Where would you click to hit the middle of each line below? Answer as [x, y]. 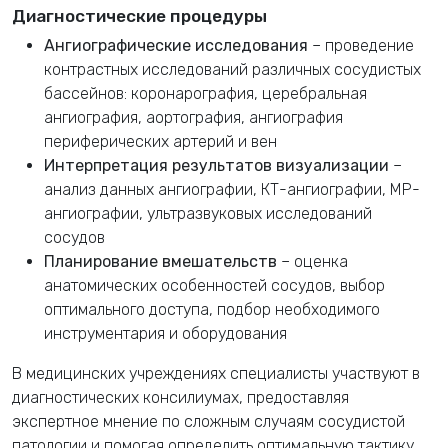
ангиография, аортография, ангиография [193, 117]
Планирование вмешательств [160, 261]
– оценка [312, 261]
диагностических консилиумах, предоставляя [180, 397]
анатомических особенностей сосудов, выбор [214, 285]
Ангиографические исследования [176, 45]
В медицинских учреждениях [121, 373]
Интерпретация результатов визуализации [216, 165]
